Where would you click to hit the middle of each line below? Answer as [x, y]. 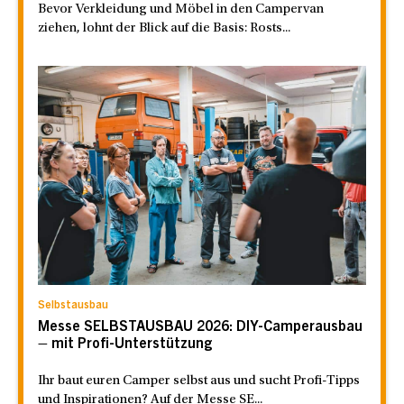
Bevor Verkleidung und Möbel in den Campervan [181, 10]
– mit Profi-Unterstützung [125, 345]
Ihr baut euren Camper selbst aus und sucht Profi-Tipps [199, 381]
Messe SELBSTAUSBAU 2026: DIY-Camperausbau [200, 328]
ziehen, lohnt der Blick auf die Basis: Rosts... [164, 29]
